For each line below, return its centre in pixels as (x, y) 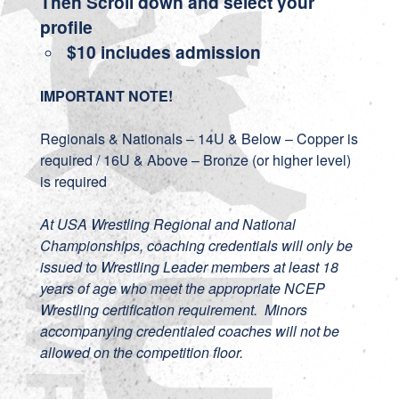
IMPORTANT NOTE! (106, 96)
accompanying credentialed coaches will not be (189, 331)
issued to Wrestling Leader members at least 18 (189, 267)
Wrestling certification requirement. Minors (173, 309)
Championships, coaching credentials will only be (196, 245)
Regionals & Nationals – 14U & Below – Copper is (199, 138)
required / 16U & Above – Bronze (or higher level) (195, 160)
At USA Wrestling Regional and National (167, 224)
